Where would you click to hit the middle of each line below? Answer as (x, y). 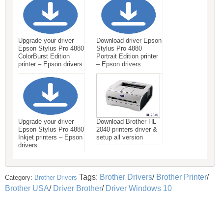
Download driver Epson (129, 40)
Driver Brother (77, 188)
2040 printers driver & (127, 129)
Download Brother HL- (127, 121)
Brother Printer (181, 177)
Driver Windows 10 (139, 188)
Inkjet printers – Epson (50, 137)
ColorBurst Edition (44, 56)
